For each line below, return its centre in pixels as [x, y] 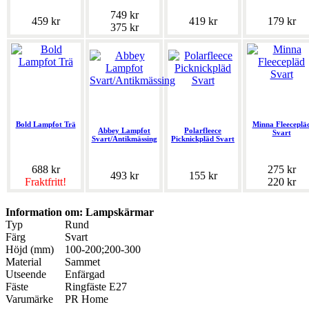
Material [23, 262]
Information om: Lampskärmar [80, 212]
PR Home [87, 299]
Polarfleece [203, 131]
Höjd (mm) [30, 250]
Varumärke [29, 299]
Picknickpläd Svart [203, 139]
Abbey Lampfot [124, 131]
